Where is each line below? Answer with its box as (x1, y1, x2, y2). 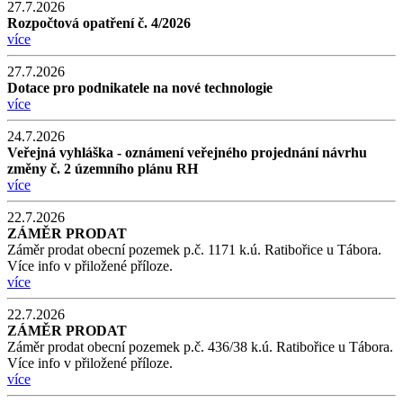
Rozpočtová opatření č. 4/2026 (7, 14, 191, 31)
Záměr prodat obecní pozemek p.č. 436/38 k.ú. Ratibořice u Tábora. (7, 338, 393, 354)
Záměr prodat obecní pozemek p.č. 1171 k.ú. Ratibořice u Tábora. (7, 241, 381, 257)
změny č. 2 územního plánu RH (7, 160, 198, 176)
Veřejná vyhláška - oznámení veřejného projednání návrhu (7, 144, 367, 160)
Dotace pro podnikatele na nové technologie (7, 79, 273, 95)
